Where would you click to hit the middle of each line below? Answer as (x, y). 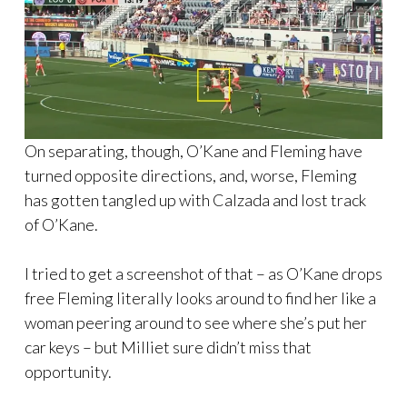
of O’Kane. (61, 225)
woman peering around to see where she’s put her (196, 323)
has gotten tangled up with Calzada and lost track (195, 200)
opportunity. (68, 372)
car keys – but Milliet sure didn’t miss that (168, 347)
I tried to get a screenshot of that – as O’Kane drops (203, 274)
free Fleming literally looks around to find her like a (200, 298)
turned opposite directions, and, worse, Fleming (191, 176)
